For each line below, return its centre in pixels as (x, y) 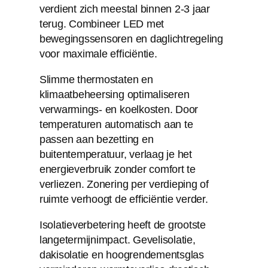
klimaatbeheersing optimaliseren (114, 94)
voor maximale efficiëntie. (98, 54)
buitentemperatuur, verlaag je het (115, 154)
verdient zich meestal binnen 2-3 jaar (124, 9)
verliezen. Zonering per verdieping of (124, 184)
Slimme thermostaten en (96, 79)
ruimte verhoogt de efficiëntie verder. (124, 199)
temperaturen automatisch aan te (116, 124)
